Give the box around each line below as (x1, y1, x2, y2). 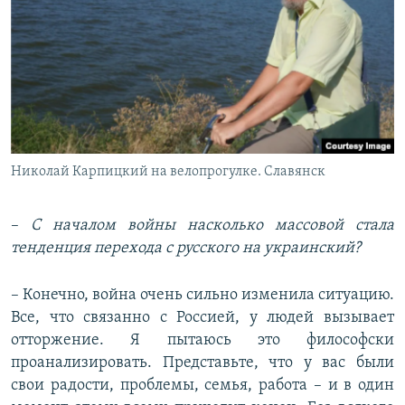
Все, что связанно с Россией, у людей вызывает (11, 309, 394, 327)
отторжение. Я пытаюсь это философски (11, 332, 394, 350)
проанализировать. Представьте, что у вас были (11, 354, 394, 372)
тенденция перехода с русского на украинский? (11, 240, 361, 258)
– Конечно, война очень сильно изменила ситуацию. (11, 287, 394, 305)
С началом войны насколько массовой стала (31, 217, 394, 235)
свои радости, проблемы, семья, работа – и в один (11, 377, 394, 395)
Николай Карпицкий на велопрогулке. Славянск (11, 165, 325, 180)
